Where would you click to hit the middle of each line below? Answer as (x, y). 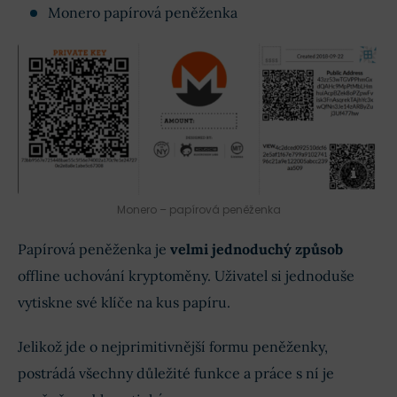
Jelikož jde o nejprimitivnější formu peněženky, (173, 346)
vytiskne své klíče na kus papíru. (124, 302)
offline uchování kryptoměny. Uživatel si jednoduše (186, 275)
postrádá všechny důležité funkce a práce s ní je (176, 373)
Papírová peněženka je (94, 249)
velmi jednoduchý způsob (257, 249)
